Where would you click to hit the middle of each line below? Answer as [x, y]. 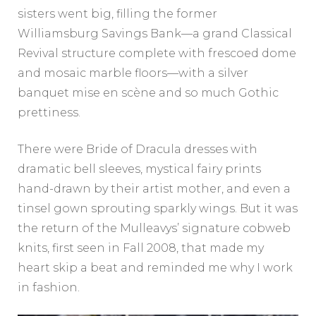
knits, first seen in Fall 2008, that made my [141, 248]
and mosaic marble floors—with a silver [133, 73]
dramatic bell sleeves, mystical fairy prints [139, 169]
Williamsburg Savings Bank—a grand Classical [155, 33]
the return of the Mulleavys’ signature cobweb [154, 228]
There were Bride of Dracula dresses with [138, 149]
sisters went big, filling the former [117, 13]
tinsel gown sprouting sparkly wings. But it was [158, 208]
